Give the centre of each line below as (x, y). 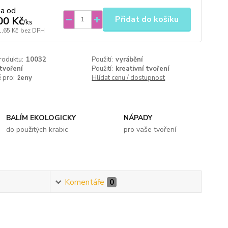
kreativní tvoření (142, 69)
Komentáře (85, 182)
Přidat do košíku (147, 19)
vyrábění (129, 60)
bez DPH (32, 31)
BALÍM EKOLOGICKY (41, 118)
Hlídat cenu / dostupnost (129, 78)
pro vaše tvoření (150, 130)
